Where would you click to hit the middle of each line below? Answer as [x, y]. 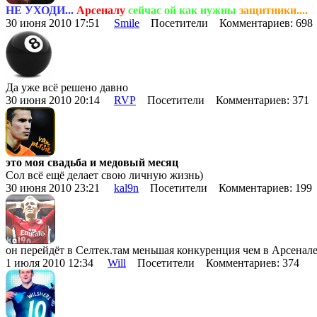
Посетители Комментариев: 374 [215, 263]
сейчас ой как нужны [182, 10]
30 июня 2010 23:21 [60, 188]
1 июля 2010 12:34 [57, 263]
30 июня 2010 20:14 [60, 100]
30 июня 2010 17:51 [60, 23]
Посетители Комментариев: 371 [225, 100]
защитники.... [273, 10]
